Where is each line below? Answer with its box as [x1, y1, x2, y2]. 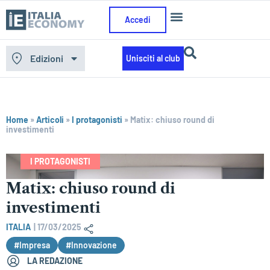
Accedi [125, 14, 151, 25]
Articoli [36, 115, 64, 125]
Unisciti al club [125, 53, 180, 63]
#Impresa [14, 239, 50, 250]
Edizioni [30, 52, 63, 64]
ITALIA [6, 221, 31, 232]
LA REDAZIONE [27, 255, 83, 266]
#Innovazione [66, 239, 117, 250]
